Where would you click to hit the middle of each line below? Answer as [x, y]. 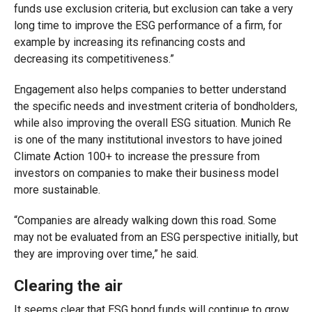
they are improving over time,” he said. [106, 254]
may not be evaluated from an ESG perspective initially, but [156, 237]
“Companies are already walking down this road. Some [145, 220]
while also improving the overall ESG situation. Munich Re [152, 123]
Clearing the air [68, 286]
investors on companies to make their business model [146, 173]
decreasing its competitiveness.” [94, 59]
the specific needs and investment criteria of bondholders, [155, 106]
